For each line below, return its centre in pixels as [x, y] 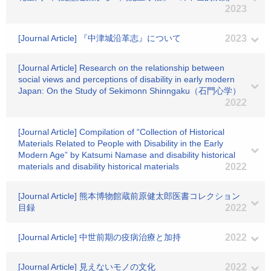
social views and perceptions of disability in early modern [126, 79]
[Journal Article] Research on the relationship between [121, 68]
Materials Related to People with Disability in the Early [121, 143]
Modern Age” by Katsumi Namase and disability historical [127, 155]
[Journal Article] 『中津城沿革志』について [100, 38]
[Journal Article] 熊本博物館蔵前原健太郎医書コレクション [129, 196]
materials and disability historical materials [99, 166]
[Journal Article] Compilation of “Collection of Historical [121, 132]
